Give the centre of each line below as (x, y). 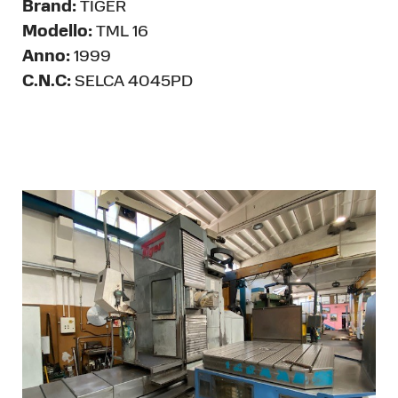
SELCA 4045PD (132, 82)
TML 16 (120, 32)
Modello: (57, 32)
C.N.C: (47, 82)
